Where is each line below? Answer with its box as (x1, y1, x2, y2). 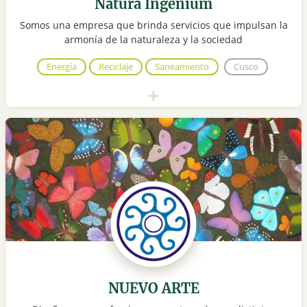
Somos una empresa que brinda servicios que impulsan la (19, 19, 288, 32)
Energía (46, 60, 77, 73)
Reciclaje (98, 60, 133, 73)
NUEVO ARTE (108, 280, 199, 297)
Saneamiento (154, 60, 209, 73)
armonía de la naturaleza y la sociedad (64, 33, 243, 47)
